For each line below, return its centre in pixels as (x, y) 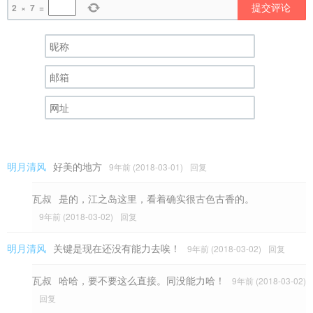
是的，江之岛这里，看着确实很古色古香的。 (156, 198)
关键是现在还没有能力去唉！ (117, 248)
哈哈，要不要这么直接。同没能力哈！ (142, 280)
